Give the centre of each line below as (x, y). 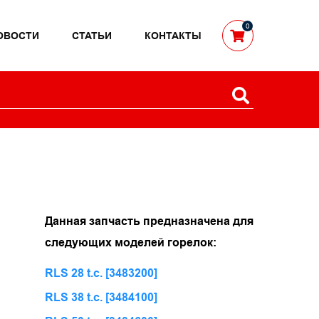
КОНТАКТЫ (173, 36)
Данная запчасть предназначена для (149, 221)
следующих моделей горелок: (131, 243)
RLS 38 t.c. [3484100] (101, 298)
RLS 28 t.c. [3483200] (101, 273)
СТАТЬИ (91, 36)
